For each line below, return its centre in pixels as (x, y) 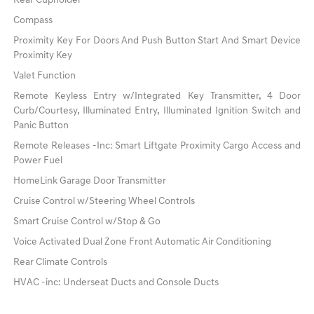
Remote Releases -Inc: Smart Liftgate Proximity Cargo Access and (157, 146)
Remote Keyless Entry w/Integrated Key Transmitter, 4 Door (157, 97)
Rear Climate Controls (61, 263)
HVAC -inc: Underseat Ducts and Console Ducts (116, 283)
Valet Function (45, 76)
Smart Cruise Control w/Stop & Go (87, 222)
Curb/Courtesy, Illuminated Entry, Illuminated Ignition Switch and (157, 111)
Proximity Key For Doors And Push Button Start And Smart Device (157, 41)
